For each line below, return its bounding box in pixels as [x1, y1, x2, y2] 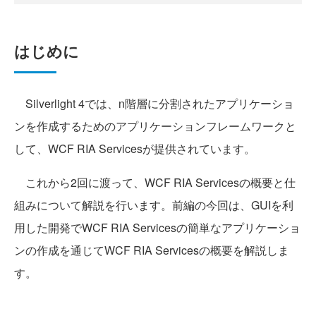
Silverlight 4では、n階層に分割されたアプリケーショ [14, 95, 294, 111]
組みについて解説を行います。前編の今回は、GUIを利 [14, 196, 293, 213]
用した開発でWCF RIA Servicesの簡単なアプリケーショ [14, 219, 300, 236]
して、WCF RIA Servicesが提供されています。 [14, 140, 255, 157]
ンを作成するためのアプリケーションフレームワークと [14, 117, 296, 134]
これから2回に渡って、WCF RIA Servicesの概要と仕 [14, 174, 296, 190]
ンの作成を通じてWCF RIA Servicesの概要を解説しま [14, 241, 289, 258]
